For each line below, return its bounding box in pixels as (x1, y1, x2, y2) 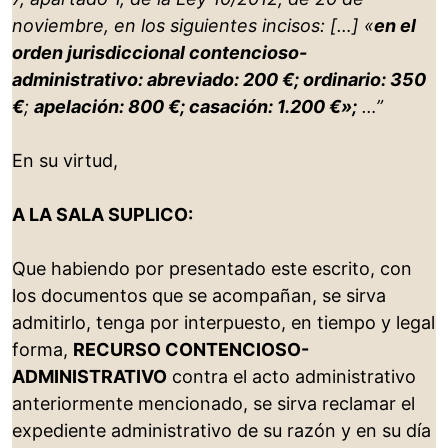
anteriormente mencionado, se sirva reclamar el (12, 393, 415, 415)
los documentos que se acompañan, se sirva (12, 285, 386, 307)
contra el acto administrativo (167, 366, 416, 388)
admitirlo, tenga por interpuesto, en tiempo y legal (12, 312, 435, 334)
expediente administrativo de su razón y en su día (12, 420, 431, 442)
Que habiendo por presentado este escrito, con (12, 258, 412, 280)
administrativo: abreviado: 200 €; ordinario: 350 (12, 69, 426, 91)
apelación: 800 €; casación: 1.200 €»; (34, 96, 357, 118)
